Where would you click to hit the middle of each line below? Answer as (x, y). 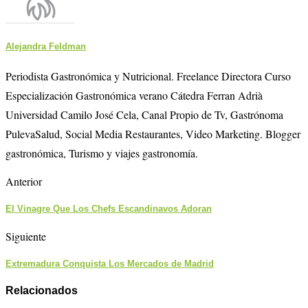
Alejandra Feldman (46, 46)
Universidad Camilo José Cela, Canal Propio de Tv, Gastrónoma (144, 114)
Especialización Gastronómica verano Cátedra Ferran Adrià (134, 95)
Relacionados (42, 290)
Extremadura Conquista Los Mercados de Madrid (110, 264)
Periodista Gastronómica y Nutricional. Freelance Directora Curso (148, 76)
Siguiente (26, 236)
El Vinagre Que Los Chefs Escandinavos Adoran (109, 209)
